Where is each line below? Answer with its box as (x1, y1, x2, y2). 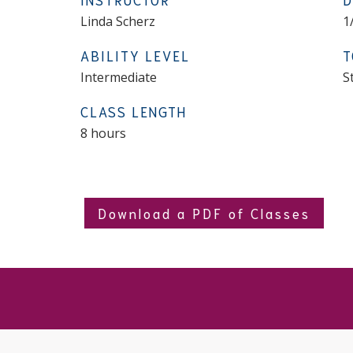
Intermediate (80, 69, 157, 86)
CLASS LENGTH (80, 102, 187, 120)
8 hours (80, 124, 126, 142)
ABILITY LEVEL (80, 46, 190, 64)
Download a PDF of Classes (98, 204, 311, 222)
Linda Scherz (80, 13, 155, 30)
